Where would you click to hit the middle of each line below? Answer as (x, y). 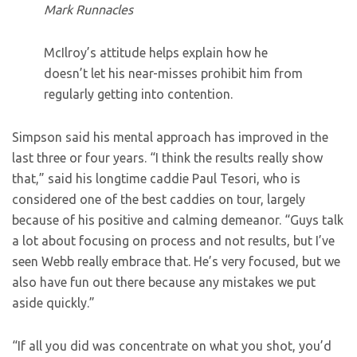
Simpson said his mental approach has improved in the (170, 137)
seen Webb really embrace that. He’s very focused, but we (176, 261)
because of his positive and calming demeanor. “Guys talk (178, 220)
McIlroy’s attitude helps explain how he (156, 53)
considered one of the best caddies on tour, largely (159, 199)
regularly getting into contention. (138, 94)
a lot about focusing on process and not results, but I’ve (173, 241)
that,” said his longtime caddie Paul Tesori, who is (156, 178)
